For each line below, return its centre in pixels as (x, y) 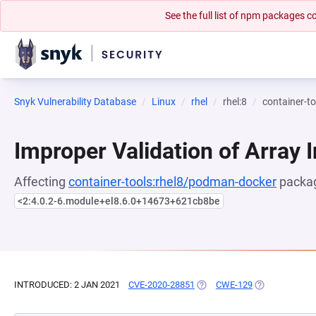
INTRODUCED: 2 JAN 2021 (67, 285)
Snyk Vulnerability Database (75, 102)
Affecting (41, 182)
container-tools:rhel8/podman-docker (172, 182)
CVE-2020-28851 (162, 285)
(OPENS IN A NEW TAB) (243, 285)
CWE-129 (234, 285)
